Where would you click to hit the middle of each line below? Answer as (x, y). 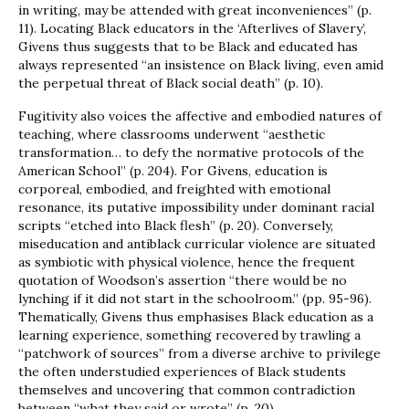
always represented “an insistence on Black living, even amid (201, 65)
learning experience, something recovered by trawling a (189, 336)
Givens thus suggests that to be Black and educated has (188, 47)
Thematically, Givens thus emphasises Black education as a (196, 317)
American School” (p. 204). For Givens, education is (173, 171)
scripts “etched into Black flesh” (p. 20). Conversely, (176, 226)
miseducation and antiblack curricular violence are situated (197, 244)
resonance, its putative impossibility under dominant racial (196, 208)
